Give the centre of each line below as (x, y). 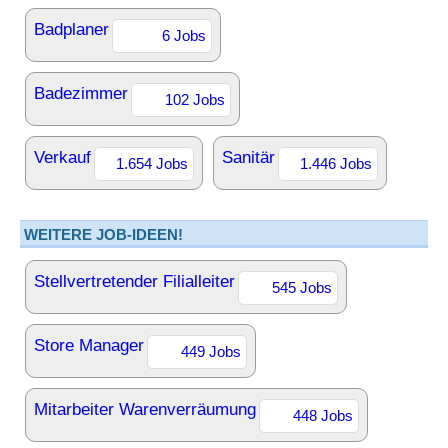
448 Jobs (323, 415)
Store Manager (89, 345)
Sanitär (248, 157)
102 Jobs (195, 99)
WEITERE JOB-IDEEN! (103, 234)
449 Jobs (211, 351)
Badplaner (71, 29)
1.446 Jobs (336, 163)
